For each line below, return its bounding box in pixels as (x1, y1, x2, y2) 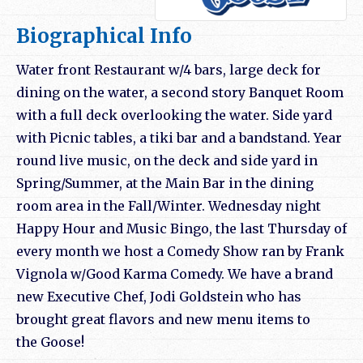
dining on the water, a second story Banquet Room (16, 84, 344, 101)
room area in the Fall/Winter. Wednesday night (16, 198, 321, 215)
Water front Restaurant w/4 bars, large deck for (16, 62, 321, 79)
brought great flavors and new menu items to (16, 311, 310, 328)
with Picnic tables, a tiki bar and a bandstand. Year (16, 130, 342, 147)
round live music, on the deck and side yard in (16, 152, 318, 169)
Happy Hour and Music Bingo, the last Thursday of (16, 220, 347, 237)
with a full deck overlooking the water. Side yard (16, 107, 332, 124)
